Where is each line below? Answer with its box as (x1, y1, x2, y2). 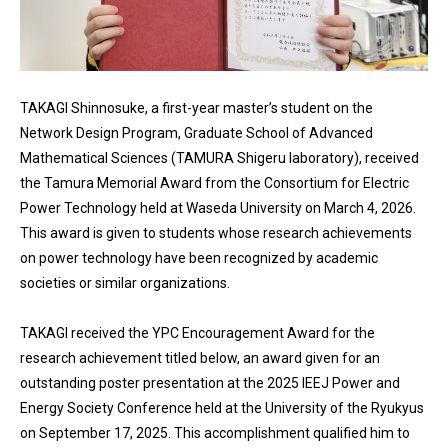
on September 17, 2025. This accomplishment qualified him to (20, 424, 410, 441)
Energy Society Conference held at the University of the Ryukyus (20, 399, 424, 416)
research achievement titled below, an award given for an (20, 349, 380, 366)
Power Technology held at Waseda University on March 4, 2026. (20, 199, 416, 216)
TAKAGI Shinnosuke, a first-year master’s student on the (20, 99, 373, 116)
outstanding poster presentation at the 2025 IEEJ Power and (20, 374, 400, 391)
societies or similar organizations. (20, 274, 230, 291)
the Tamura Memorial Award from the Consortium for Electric (20, 174, 409, 191)
